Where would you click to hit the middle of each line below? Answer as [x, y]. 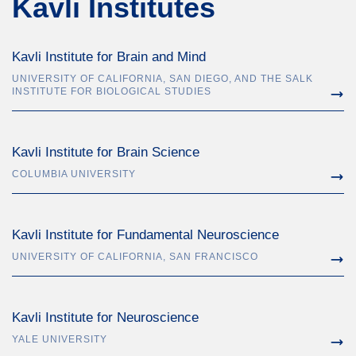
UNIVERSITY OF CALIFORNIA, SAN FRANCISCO [135, 257]
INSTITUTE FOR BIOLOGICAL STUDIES [112, 91]
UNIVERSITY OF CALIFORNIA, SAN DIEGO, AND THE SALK [163, 79]
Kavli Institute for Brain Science [106, 152]
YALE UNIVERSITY [60, 339]
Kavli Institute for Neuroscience [105, 317]
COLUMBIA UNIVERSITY [74, 174]
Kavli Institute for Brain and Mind [109, 57]
